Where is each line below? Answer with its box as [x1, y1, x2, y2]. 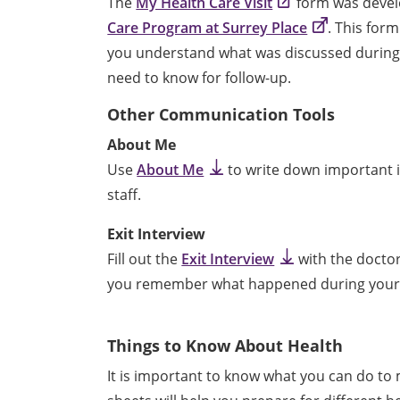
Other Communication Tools [107, 103, 336, 125]
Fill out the [107, 248, 182, 269]
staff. [107, 184, 146, 204]
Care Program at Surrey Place [107, 17, 308, 37]
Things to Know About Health [107, 334, 348, 356]
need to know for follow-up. [107, 67, 292, 87]
